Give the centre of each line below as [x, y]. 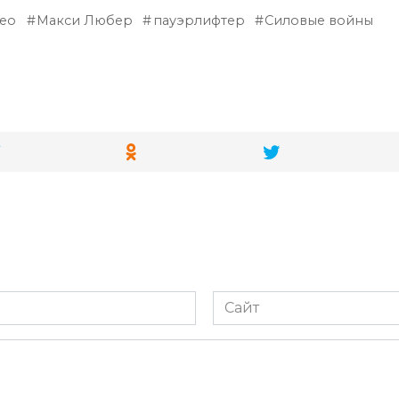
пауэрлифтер [199, 20]
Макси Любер [84, 20]
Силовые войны [319, 20]
